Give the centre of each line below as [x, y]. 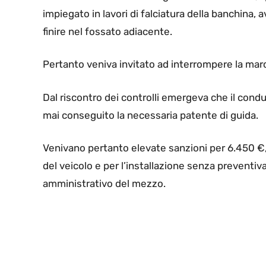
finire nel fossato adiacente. [107, 31]
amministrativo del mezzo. [104, 184]
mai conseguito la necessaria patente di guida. [152, 115]
